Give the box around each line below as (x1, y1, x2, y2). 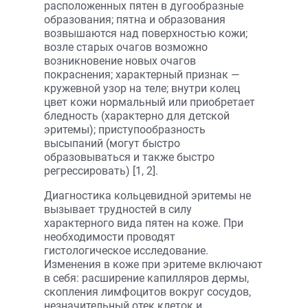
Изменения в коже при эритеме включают (44, 258, 263, 271)
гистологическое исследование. (44, 244, 208, 257)
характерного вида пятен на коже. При (44, 217, 243, 230)
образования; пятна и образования (44, 13, 225, 26)
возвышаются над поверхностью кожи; (44, 27, 247, 40)
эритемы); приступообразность (44, 123, 206, 136)
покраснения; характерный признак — (44, 68, 239, 81)
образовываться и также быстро (44, 151, 214, 164)
